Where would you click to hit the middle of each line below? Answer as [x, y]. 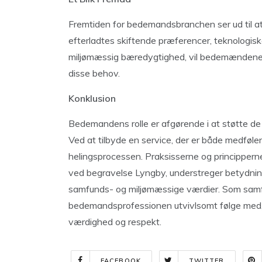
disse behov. [94, 73]
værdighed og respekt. [115, 222]
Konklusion [92, 98]
